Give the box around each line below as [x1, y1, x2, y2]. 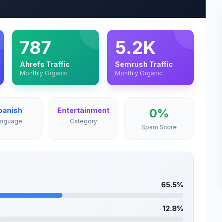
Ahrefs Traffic [20, 60, 70, 68]
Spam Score [141, 123, 177, 131]
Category [69, 117, 97, 125]
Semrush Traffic [114, 60, 173, 68]
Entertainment [57, 106, 110, 114]
